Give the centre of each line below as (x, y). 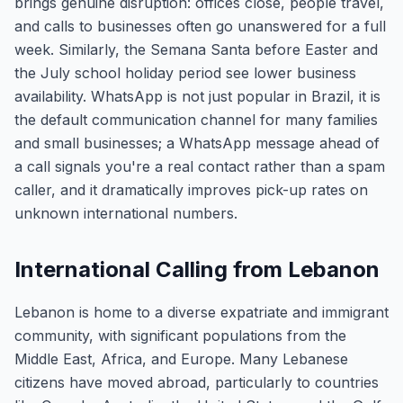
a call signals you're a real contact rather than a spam (200, 166)
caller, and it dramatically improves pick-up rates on (191, 190)
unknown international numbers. (126, 213)
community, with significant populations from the (180, 336)
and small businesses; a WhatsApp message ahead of (197, 143)
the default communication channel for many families (196, 120)
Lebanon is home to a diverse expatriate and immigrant (201, 312)
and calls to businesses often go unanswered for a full (200, 26)
